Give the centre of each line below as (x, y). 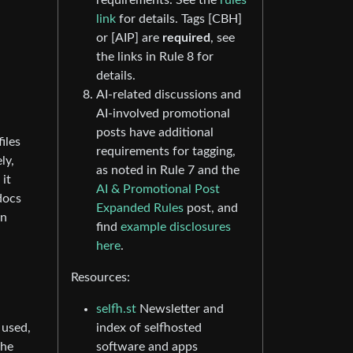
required (186, 38)
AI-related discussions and (169, 95)
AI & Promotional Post (158, 190)
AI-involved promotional (163, 114)
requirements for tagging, (166, 152)
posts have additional (155, 133)
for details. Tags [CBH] (179, 19)
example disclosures (176, 227)
